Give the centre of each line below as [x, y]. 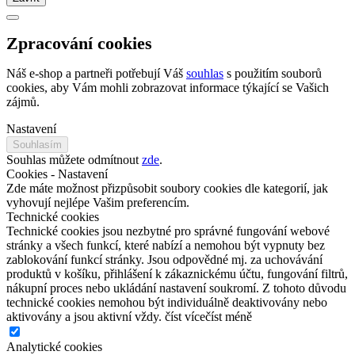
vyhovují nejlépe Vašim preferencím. [98, 202]
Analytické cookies [54, 346]
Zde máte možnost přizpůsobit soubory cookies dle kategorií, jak [167, 188]
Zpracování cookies [79, 43]
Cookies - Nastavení [57, 174]
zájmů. [23, 101]
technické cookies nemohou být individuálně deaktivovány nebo [167, 302]
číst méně [229, 316]
